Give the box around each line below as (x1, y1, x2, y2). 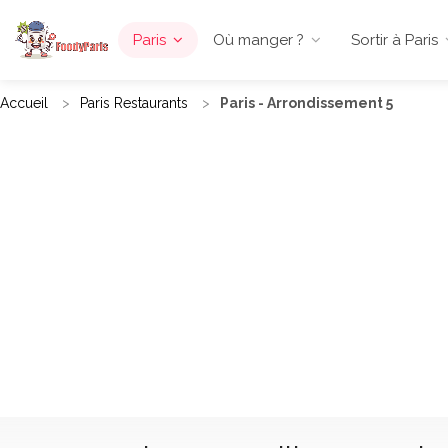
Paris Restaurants (80, 95, 188, 111)
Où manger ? (212, 31, 304, 49)
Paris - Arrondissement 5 (220, 95, 393, 111)
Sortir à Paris (350, 31, 438, 49)
